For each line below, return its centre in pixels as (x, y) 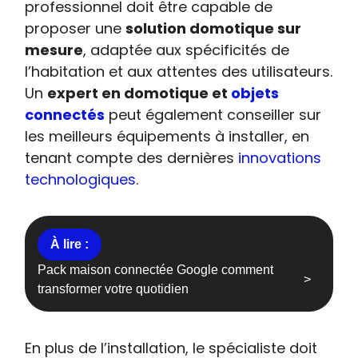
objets (255, 93)
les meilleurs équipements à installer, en (167, 136)
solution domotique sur (214, 28)
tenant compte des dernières (132, 158)
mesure (54, 50)
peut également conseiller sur (213, 115)
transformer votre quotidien (113, 289)
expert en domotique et (139, 93)
